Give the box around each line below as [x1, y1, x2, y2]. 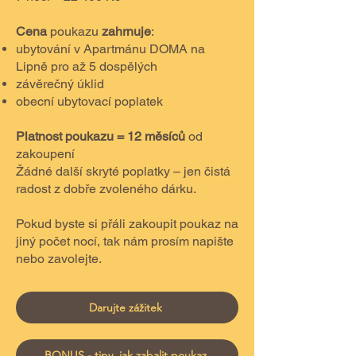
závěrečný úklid [16, 76, 104, 91]
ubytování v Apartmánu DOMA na [16, 41, 205, 56]
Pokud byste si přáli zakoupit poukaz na [16, 216, 238, 231]
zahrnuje [102, 24, 151, 39]
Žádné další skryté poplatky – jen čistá [16, 164, 230, 179]
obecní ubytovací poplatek [16, 94, 163, 109]
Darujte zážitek [89, 300, 162, 315]
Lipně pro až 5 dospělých [16, 59, 157, 74]
